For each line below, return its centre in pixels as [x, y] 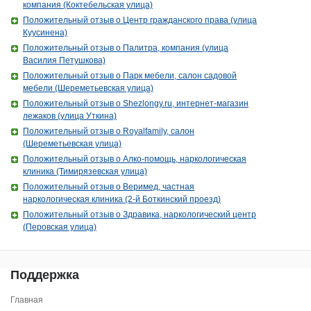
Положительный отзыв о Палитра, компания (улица [126, 48]
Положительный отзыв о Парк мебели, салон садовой [130, 76]
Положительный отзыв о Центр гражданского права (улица [140, 20]
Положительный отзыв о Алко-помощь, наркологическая [135, 159]
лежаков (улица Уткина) [70, 116]
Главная [27, 300]
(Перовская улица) [60, 227]
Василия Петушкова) [64, 60]
